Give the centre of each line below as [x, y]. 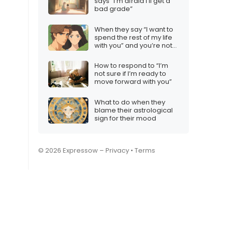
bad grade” [114, 9]
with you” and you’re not [133, 45]
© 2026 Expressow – [72, 151]
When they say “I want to [134, 29]
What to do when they [130, 102]
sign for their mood [125, 118]
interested [111, 53]
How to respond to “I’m [131, 66]
